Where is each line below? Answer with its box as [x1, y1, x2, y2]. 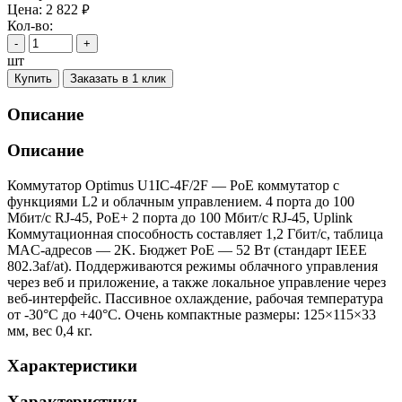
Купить [14, 71, 52, 85]
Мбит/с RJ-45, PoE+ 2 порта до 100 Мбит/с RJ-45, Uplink [7, 210, 353, 226]
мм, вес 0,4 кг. [7, 323, 92, 339]
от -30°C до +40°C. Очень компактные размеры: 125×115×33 [7, 307, 376, 323]
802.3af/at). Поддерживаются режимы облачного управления [7, 258, 378, 275]
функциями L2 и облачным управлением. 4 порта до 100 [7, 194, 354, 210]
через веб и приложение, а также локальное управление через [7, 275, 386, 291]
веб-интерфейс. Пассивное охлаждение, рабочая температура [7, 291, 383, 307]
